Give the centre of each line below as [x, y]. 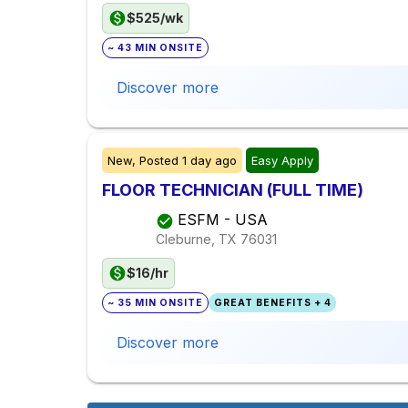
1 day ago [209, 161]
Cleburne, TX [196, 239]
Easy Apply [282, 161]
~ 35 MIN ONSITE [156, 303]
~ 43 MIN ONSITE [156, 48]
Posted [159, 161]
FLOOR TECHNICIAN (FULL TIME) [233, 190]
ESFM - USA [223, 220]
